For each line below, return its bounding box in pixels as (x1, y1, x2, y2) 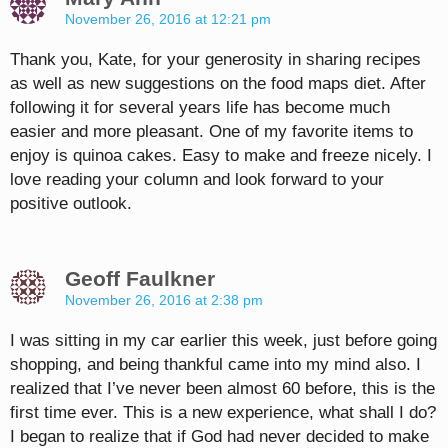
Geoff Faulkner (65, 267, 215, 291)
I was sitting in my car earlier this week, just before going (10, 331, 437, 351)
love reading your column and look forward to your (10, 170, 384, 190)
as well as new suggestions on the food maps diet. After (10, 74, 426, 94)
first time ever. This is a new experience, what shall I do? (10, 403, 436, 423)
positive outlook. (10, 194, 132, 214)
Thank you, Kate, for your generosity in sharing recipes (10, 50, 421, 70)
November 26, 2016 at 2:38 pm (65, 292, 263, 309)
